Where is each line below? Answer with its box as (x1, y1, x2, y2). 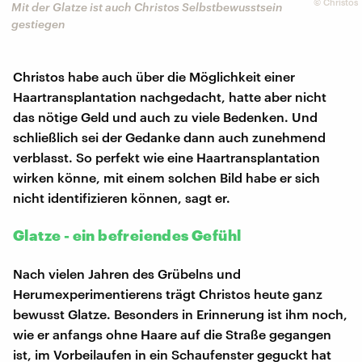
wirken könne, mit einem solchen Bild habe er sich (13, 170, 320, 186)
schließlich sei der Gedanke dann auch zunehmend (13, 129, 326, 145)
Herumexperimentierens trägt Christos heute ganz (13, 286, 322, 302)
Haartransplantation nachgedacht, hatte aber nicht (13, 89, 326, 105)
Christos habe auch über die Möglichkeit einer (13, 69, 295, 85)
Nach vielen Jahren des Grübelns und (13, 266, 241, 282)
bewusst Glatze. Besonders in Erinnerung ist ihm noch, (13, 306, 347, 322)
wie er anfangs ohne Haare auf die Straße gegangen (13, 326, 331, 343)
